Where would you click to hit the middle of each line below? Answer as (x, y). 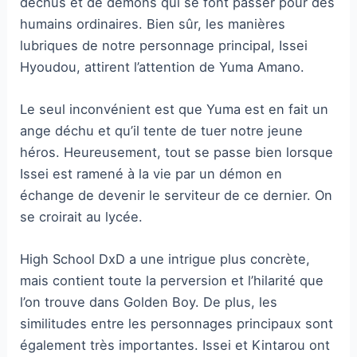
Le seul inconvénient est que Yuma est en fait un (175, 109)
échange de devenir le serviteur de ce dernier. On (177, 195)
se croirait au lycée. (82, 217)
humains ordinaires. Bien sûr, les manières (153, 24)
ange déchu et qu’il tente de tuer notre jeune (162, 131)
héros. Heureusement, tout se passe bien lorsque (177, 152)
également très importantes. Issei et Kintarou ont (175, 345)
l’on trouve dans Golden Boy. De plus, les (149, 302)
